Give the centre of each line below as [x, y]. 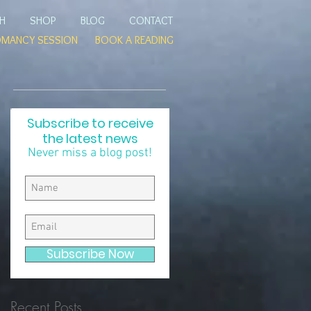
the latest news [90, 138]
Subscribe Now [90, 254]
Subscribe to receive [90, 123]
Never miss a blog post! [90, 153]
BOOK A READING [134, 40]
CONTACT [151, 20]
